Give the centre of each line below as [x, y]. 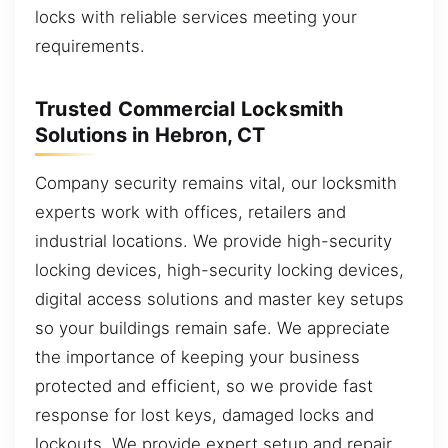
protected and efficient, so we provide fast [204, 386]
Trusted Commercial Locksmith [189, 109]
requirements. [90, 46]
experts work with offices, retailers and [190, 212]
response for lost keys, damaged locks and [204, 415]
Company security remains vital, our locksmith [216, 183]
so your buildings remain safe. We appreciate [212, 328]
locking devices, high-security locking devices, [219, 270]
